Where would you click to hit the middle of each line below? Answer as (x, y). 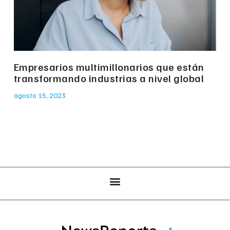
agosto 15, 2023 (40, 95)
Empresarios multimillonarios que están (109, 67)
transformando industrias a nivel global (109, 78)
